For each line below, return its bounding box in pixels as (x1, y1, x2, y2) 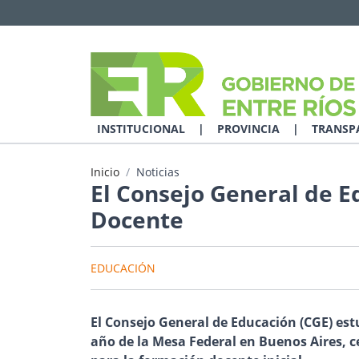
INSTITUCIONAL (96, 121, 185, 136)
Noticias (135, 164, 179, 179)
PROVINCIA (216, 121, 280, 136)
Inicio (90, 164, 119, 179)
